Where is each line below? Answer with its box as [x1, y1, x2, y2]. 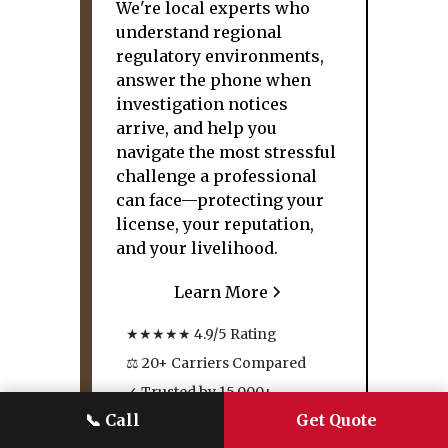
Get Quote [295, 410, 377, 430]
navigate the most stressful [116, 142, 336, 162]
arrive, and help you [116, 118, 277, 138]
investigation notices [116, 94, 288, 114]
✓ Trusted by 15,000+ [126, 383, 273, 401]
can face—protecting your [116, 190, 324, 210]
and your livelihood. [116, 238, 278, 258]
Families [126, 404, 183, 422]
